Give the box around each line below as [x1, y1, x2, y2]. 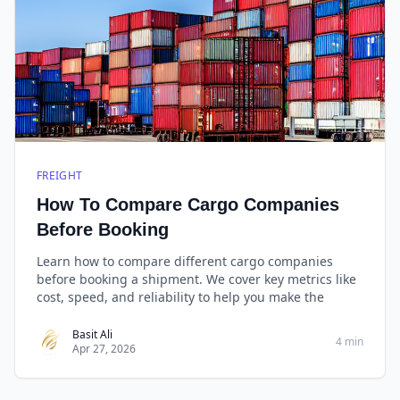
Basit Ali [72, 327, 112, 342]
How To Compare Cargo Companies [37, 195, 339, 214]
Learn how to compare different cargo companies [37, 253, 333, 270]
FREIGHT [37, 168, 83, 183]
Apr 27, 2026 [72, 341, 136, 356]
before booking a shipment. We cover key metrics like [37, 271, 356, 287]
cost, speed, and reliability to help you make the [37, 288, 324, 305]
